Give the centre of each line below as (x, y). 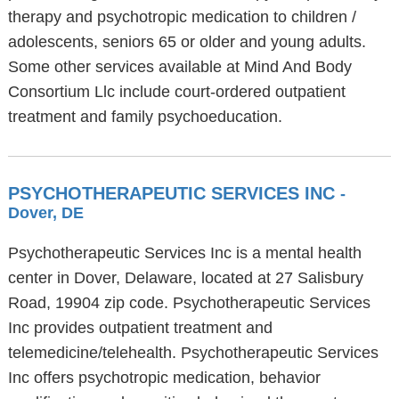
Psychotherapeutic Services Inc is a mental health (184, 253)
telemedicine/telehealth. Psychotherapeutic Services (193, 353)
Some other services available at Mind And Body (179, 67)
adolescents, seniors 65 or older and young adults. (187, 42)
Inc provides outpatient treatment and (140, 328)
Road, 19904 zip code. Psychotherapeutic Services (189, 303)
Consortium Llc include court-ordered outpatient (176, 92)
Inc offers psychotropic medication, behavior (164, 378)
